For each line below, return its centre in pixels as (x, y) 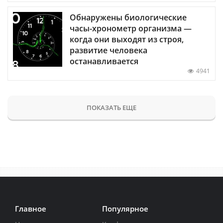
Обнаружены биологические (128, 17)
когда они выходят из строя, (127, 39)
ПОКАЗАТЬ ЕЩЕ (111, 107)
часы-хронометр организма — (131, 28)
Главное (31, 208)
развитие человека (109, 50)
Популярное (125, 208)
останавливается (104, 61)
